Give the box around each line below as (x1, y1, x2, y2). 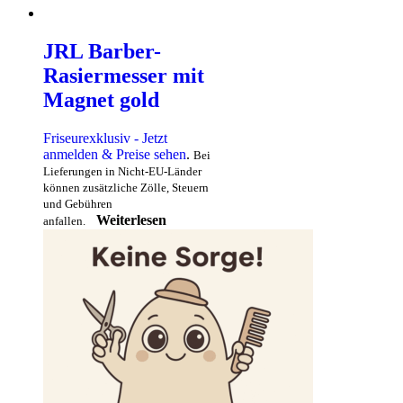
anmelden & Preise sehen (43, 147, 186, 163)
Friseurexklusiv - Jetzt (43, 130, 167, 147)
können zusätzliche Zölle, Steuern (43, 181, 209, 195)
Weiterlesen (96, 212, 166, 228)
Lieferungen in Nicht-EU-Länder (43, 165, 201, 179)
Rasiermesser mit (43, 64, 204, 88)
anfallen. (43, 214, 85, 228)
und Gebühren (43, 197, 112, 211)
